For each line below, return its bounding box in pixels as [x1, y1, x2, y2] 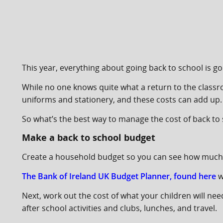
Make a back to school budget [22, 131, 155, 143]
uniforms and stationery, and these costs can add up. [22, 94, 222, 105]
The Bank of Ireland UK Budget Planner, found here [22, 171, 216, 182]
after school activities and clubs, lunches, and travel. [22, 203, 217, 214]
